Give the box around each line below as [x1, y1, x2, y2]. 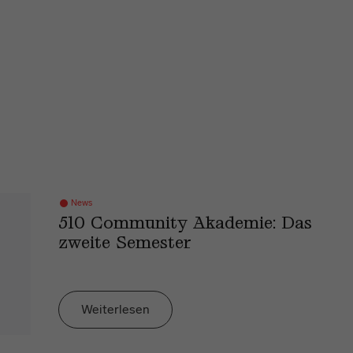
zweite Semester [58, 236, 191, 252]
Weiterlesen [81, 301, 150, 317]
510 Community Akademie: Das [58, 216, 312, 232]
